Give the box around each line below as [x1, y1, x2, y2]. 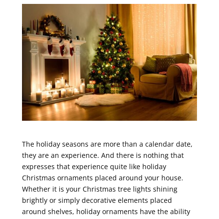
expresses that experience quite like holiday [22, 161, 166, 171]
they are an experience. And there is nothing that [22, 150, 184, 160]
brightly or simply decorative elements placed [22, 195, 172, 205]
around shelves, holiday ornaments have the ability [22, 206, 190, 216]
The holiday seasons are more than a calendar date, [22, 139, 193, 149]
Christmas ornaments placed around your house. [22, 173, 183, 182]
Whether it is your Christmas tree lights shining [22, 184, 177, 194]
